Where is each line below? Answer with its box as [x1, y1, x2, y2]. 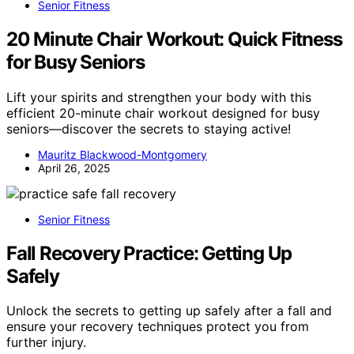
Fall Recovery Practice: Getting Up [6, 241, 292, 265]
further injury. [6, 334, 86, 351]
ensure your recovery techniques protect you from [6, 318, 309, 335]
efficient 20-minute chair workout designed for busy [6, 104, 320, 121]
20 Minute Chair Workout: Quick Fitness [6, 27, 342, 51]
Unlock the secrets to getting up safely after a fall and [6, 303, 332, 319]
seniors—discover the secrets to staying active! [6, 120, 291, 137]
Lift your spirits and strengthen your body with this [6, 88, 311, 105]
